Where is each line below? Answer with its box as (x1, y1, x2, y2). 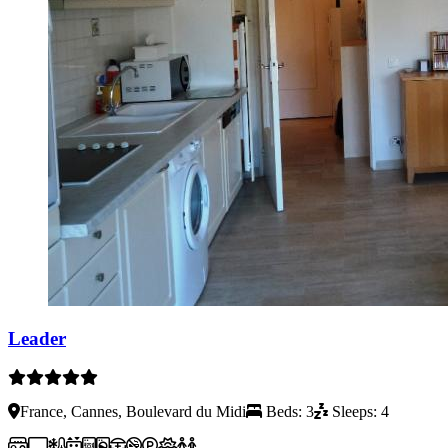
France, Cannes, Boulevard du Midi (20, 403, 246, 421)
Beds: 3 (262, 403, 314, 421)
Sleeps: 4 (328, 403, 389, 421)
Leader (8, 328, 66, 350)
